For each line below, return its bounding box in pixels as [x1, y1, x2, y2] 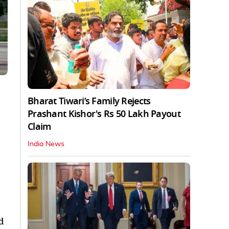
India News [28, 140, 64, 148]
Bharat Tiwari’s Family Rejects [28, 94, 151, 108]
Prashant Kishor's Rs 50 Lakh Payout [28, 107, 180, 121]
